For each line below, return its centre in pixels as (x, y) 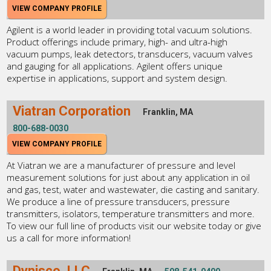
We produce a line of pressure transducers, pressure (119, 201)
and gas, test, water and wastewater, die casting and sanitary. (133, 189)
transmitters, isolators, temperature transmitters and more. (131, 213)
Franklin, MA (168, 112)
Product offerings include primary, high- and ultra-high (117, 41)
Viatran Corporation (72, 111)
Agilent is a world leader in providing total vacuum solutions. (130, 29)
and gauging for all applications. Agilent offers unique (115, 66)
